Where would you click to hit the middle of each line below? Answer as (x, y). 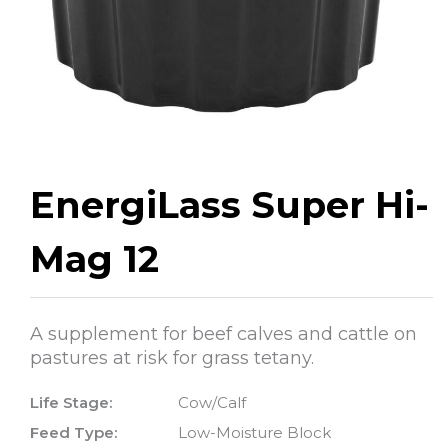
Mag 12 (94, 259)
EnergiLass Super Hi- (229, 205)
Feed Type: (73, 433)
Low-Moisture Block (254, 433)
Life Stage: (71, 403)
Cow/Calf (212, 403)
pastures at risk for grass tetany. (172, 358)
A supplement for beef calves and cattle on (223, 334)
